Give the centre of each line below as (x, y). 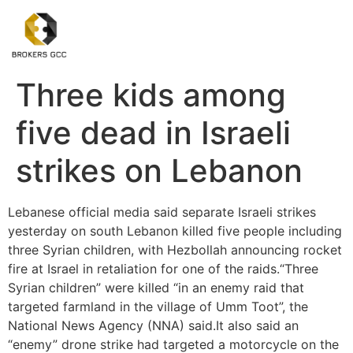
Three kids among (151, 95)
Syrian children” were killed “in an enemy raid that (156, 288)
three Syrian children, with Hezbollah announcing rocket (175, 250)
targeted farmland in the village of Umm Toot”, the (158, 307)
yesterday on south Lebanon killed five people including (175, 231)
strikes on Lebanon (159, 171)
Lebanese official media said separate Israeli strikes (162, 212)
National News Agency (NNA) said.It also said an (153, 326)
